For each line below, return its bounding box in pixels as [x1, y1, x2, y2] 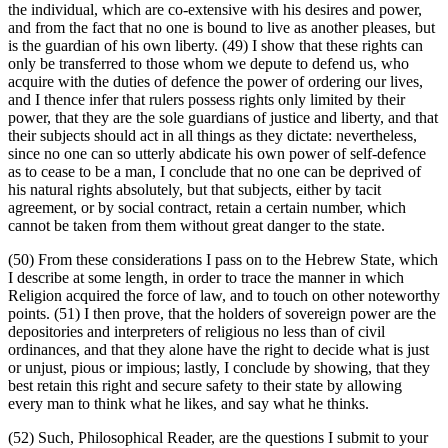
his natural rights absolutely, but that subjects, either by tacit [8, 181, 381, 199]
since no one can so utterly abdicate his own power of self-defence [8, 145, 426, 163]
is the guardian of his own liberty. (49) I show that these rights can [8, 37, 423, 55]
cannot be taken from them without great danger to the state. [8, 217, 385, 235]
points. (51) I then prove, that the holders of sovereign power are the [8, 305, 436, 323]
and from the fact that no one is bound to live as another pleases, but [8, 19, 435, 37]
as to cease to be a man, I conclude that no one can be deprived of [8, 163, 421, 181]
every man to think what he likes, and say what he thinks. [8, 395, 369, 413]
